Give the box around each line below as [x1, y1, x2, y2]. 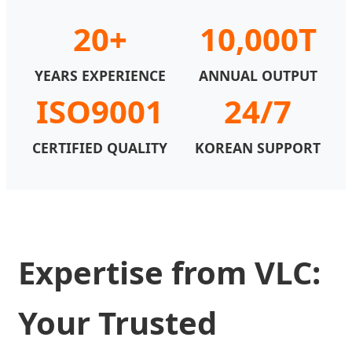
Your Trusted [18, 301, 217, 345]
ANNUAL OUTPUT [199, 66, 317, 86]
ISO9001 [35, 90, 163, 134]
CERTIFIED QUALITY [31, 138, 167, 158]
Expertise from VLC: [18, 251, 321, 295]
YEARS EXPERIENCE [35, 66, 166, 86]
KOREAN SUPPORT [194, 138, 321, 158]
